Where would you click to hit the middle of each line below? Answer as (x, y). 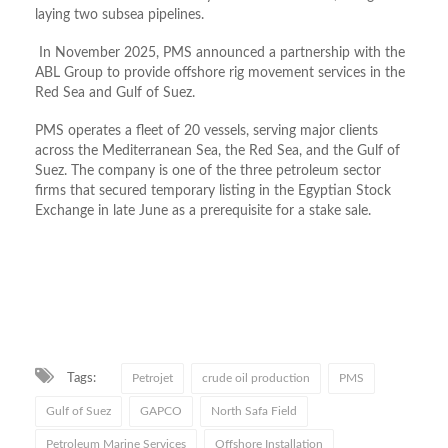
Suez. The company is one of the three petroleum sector (208, 171)
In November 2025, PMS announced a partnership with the (220, 53)
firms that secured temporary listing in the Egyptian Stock (213, 191)
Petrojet (152, 378)
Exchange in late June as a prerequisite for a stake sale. (203, 211)
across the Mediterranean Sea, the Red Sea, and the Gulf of (217, 151)
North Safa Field (254, 411)
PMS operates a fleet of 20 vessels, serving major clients (206, 131)
